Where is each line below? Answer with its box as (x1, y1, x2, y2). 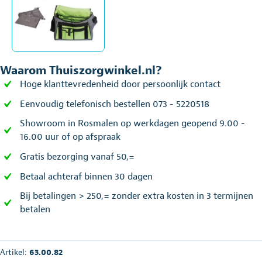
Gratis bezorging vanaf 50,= (20, 150, 135, 163)
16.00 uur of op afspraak (20, 131, 120, 143)
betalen (20, 204, 50, 216)
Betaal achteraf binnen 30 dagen (20, 170, 153, 182)
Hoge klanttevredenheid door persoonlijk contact (20, 78, 220, 90)
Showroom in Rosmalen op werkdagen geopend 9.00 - (20, 118, 245, 130)
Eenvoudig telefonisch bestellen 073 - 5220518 (20, 98, 209, 110)
